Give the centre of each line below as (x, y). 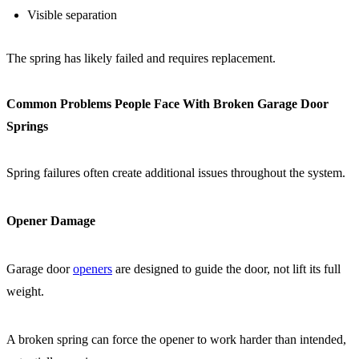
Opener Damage (51, 220)
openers (93, 268)
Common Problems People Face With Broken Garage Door (167, 104)
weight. (25, 291)
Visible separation (72, 15)
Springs (27, 127)
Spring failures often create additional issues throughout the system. (176, 172)
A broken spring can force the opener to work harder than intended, (176, 339)
